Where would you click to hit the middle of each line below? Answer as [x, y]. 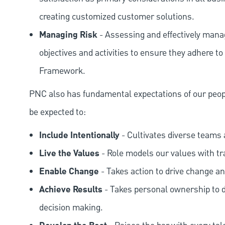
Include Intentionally [79, 136]
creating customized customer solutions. [117, 17]
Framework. [62, 71]
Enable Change [69, 172]
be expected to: [58, 113]
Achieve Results [71, 190]
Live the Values [69, 154]
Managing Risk [68, 35]
